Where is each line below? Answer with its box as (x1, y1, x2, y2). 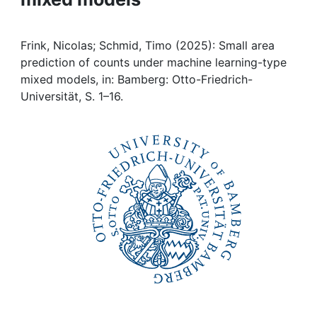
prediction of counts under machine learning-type (21, 54, 287, 69)
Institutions (42, 13, 121, 33)
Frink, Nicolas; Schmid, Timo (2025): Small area (21, 38, 275, 52)
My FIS (40, 90, 89, 109)
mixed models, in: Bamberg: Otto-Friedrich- (21, 71, 253, 86)
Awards (45, 52, 98, 71)
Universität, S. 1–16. (21, 88, 123, 103)
